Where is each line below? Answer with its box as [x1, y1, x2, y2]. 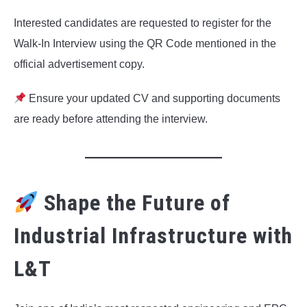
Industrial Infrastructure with [14, 223, 293, 249]
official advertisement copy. [14, 58, 145, 71]
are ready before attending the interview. [14, 113, 208, 125]
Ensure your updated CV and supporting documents [26, 93, 281, 105]
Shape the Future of [38, 190, 231, 217]
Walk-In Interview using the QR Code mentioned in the [14, 38, 276, 50]
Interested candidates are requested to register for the [14, 17, 271, 29]
